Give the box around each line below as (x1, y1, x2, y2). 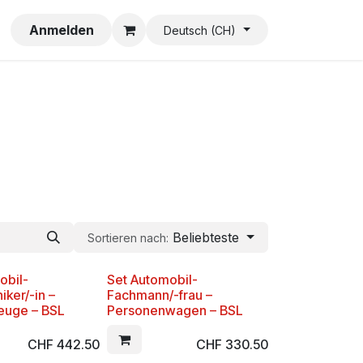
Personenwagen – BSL (106, 302, 243, 318)
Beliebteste (173, 229, 240, 246)
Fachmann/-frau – (106, 287, 212, 303)
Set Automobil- (106, 271, 198, 288)
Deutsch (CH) (163, 23, 236, 37)
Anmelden (28, 22, 94, 38)
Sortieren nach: (88, 231, 169, 245)
